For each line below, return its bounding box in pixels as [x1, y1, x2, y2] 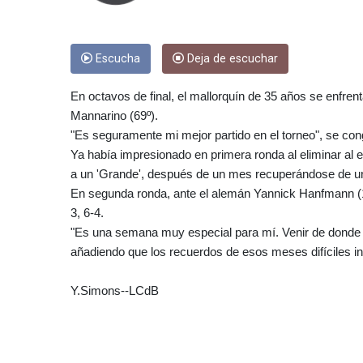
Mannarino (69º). [70, 109, 158, 123]
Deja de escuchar [184, 52, 278, 66]
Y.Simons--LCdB [70, 284, 159, 298]
